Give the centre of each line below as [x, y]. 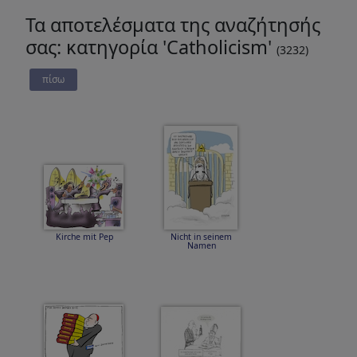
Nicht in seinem [201, 237]
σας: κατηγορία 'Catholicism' [151, 47]
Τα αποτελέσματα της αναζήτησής [173, 25]
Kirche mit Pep [84, 237]
